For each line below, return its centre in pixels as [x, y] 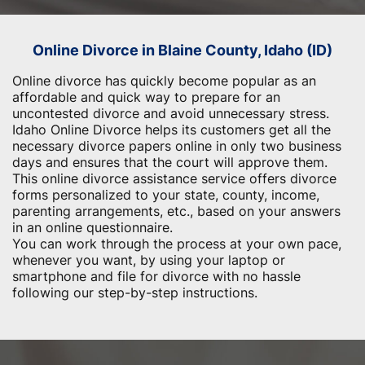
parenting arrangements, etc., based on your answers [176, 211]
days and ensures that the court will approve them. [170, 162]
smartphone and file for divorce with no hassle [156, 276]
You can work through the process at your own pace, [177, 244]
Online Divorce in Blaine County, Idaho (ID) [182, 50]
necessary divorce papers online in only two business [177, 146]
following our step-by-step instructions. [135, 292]
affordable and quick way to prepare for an [146, 97]
